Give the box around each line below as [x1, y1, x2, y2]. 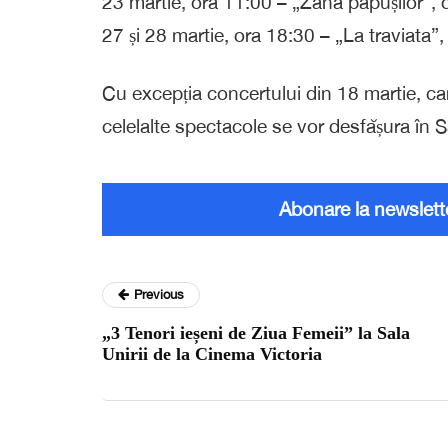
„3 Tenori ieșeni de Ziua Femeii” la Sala [102, 322, 410, 343]
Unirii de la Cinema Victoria [102, 343, 322, 364]
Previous [134, 286, 184, 302]
